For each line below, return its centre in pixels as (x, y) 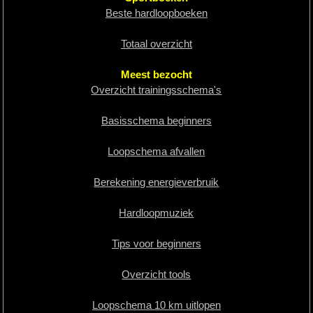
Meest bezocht (156, 74)
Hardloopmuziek (156, 212)
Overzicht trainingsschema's (156, 89)
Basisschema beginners (156, 120)
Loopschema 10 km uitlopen (156, 305)
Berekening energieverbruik (156, 182)
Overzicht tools (156, 274)
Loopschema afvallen (156, 151)
